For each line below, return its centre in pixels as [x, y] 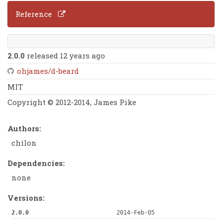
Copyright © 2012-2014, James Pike [72, 102]
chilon [24, 143]
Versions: [26, 197]
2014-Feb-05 [135, 213]
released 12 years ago [65, 56]
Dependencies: [36, 163]
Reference [34, 14]
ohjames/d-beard [48, 71]
